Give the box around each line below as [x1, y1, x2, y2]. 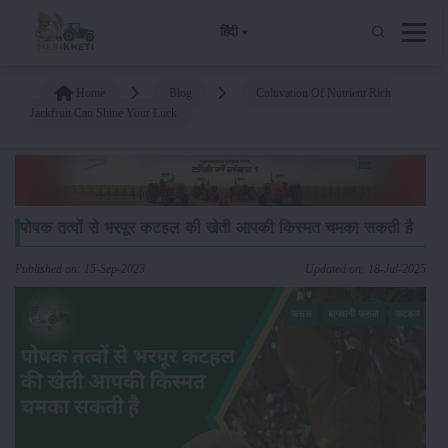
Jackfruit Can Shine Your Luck [30, 105, 177, 120]
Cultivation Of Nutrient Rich [256, 85, 391, 100]
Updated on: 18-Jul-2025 [305, 261, 426, 276]
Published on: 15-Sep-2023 [15, 261, 145, 276]
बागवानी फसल [328, 307, 379, 319]
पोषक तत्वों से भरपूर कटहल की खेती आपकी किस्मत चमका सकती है [20, 218, 413, 236]
